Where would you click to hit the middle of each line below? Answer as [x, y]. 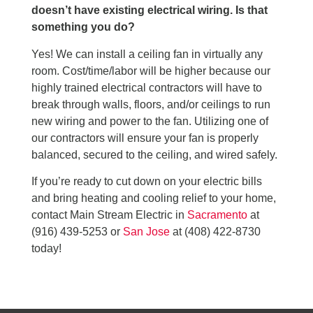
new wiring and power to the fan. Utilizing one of [150, 121]
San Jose [146, 231]
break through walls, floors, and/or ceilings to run [151, 104]
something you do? [83, 27]
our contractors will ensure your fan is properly [145, 138]
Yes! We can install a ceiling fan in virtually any [147, 54]
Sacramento [217, 214]
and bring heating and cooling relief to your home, [154, 198]
